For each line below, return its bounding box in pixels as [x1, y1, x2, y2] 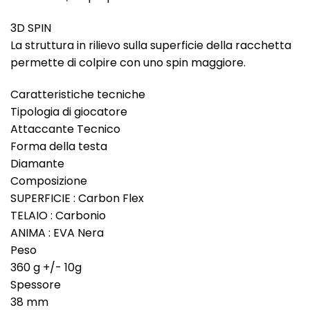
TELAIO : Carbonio [10, 207, 106, 224]
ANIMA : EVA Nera [10, 224, 104, 241]
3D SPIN [10, 19, 51, 36]
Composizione [10, 172, 87, 189]
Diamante [10, 155, 64, 172]
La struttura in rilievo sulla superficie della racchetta [10, 37, 291, 53]
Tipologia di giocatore [10, 103, 127, 120]
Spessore [10, 276, 61, 293]
